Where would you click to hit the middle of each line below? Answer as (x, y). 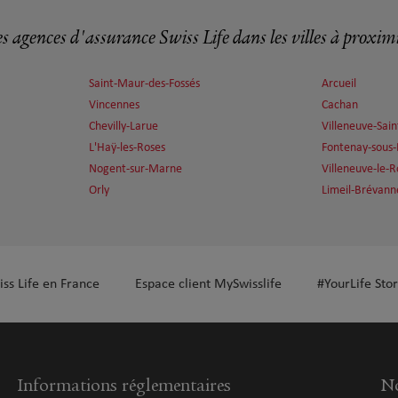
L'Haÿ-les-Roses (127, 148)
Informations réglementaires (124, 385)
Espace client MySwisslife (208, 284)
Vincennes (114, 105)
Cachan (340, 105)
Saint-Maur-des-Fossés (144, 84)
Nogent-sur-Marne (135, 169)
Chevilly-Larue (123, 127)
